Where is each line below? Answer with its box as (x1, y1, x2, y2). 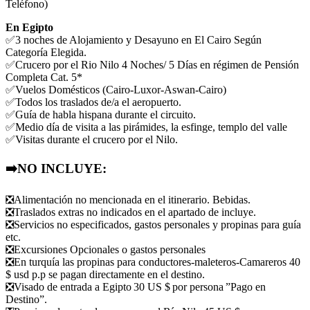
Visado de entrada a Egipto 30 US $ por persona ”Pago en (14, 281, 266, 293)
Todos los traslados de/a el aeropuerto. (15, 95, 184, 108)
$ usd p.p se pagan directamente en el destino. (6, 268, 205, 281)
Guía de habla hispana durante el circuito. (15, 108, 196, 120)
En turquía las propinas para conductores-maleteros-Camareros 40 (14, 256, 300, 268)
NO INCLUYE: (17, 161, 107, 176)
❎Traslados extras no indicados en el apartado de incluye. (6, 206, 259, 219)
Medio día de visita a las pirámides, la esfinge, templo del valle (15, 120, 287, 133)
